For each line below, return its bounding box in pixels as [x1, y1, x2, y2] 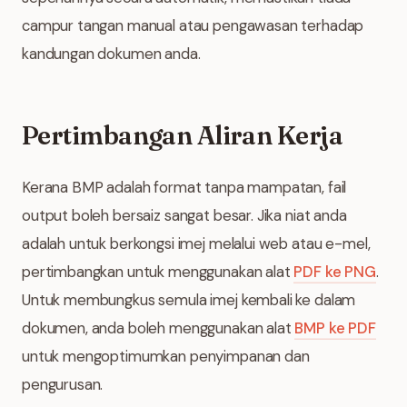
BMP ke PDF [294, 318, 376, 338]
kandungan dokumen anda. [22, 44, 201, 64]
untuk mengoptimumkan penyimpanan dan [22, 346, 310, 366]
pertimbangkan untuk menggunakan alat [22, 262, 294, 282]
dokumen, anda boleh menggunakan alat [22, 318, 295, 338]
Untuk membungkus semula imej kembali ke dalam [22, 290, 356, 310]
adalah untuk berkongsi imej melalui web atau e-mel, [22, 233, 371, 253]
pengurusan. [22, 374, 104, 394]
